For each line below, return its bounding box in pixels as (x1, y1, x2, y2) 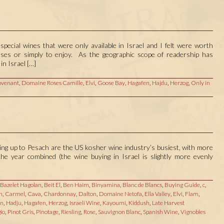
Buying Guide (164, 181, 200, 189)
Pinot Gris (7, 208, 33, 216)
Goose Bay (97, 79, 125, 87)
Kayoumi (102, 199, 126, 207)
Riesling (60, 208, 81, 216)
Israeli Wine (69, 199, 100, 207)
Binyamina (91, 181, 120, 189)
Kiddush (128, 199, 149, 207)
